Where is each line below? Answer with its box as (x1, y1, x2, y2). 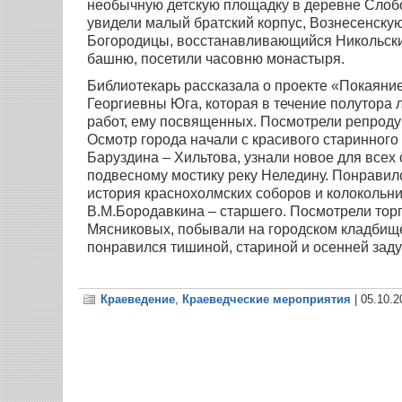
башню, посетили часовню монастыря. (87, 51, 345, 67)
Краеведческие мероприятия (182, 293, 351, 307)
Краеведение (100, 293, 175, 307)
